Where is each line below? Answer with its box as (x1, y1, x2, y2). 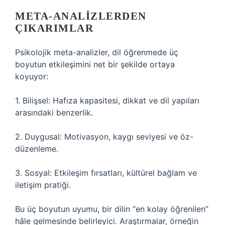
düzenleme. (15, 144, 58, 154)
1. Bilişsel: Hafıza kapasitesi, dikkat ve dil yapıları (15, 95, 199, 105)
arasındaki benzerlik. (15, 107, 93, 118)
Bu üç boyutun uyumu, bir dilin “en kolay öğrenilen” (15, 204, 208, 214)
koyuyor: (15, 71, 48, 81)
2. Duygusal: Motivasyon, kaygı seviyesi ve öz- (15, 132, 193, 142)
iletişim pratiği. (15, 180, 71, 190)
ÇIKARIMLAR (15, 22, 93, 34)
